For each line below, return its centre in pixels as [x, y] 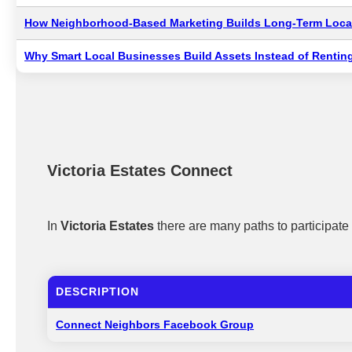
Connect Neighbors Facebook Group [155, 324]
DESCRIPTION [98, 291]
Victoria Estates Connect [140, 170]
